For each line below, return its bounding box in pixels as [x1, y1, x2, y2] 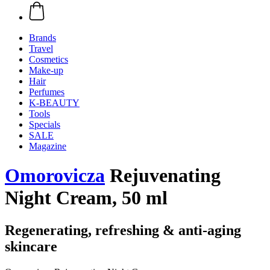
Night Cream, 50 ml [5, 187, 168, 209]
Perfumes [29, 87, 64, 97]
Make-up [29, 65, 63, 75]
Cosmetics [29, 54, 68, 64]
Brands [29, 33, 56, 43]
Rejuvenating [105, 165, 221, 187]
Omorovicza [5, 165, 105, 187]
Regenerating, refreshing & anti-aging [5, 222, 241, 238]
